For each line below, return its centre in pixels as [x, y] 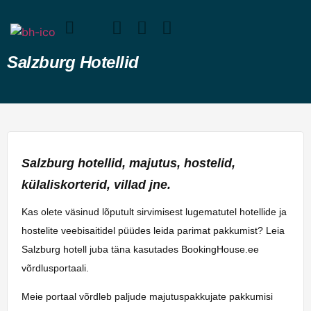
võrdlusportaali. [55, 268]
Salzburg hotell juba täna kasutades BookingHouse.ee [140, 249]
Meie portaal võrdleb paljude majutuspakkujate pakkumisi [147, 297]
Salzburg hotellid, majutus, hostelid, [128, 163]
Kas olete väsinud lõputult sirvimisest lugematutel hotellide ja [154, 211]
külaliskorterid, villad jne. [96, 184]
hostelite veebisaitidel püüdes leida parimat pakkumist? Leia [153, 230]
